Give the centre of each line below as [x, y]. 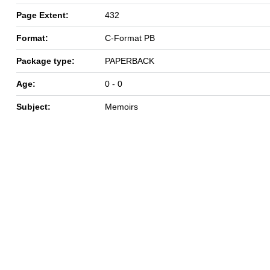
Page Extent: [42, 15]
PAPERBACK [130, 61]
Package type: [46, 61]
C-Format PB [130, 38]
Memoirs [121, 106]
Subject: [33, 106]
